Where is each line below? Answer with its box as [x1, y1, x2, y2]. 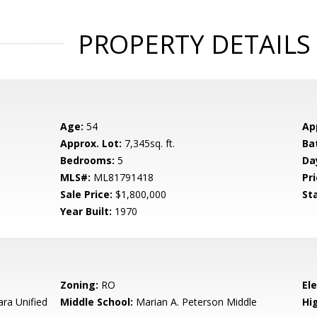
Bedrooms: [60, 154, 115, 167]
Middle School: [60, 295, 134, 309]
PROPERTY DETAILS [77, 27, 311, 62]
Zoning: [60, 278, 99, 292]
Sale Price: [60, 188, 113, 201]
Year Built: [60, 204, 113, 218]
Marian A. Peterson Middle [133, 295, 258, 309]
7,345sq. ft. [122, 137, 175, 150]
